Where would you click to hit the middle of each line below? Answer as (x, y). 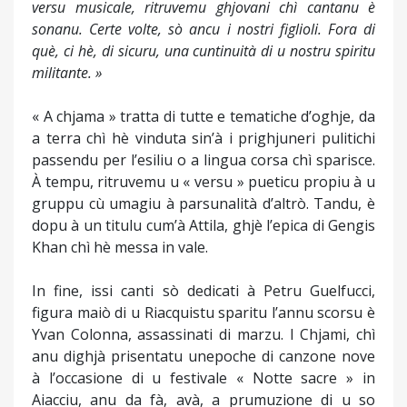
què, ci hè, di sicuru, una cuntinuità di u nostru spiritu (203, 51)
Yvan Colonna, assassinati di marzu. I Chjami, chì (203, 335)
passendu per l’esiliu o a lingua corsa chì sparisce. (203, 160)
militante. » (67, 73)
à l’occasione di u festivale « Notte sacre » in (203, 378)
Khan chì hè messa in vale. (120, 248)
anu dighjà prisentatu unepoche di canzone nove (203, 357)
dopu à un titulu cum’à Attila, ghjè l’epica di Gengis (203, 226)
